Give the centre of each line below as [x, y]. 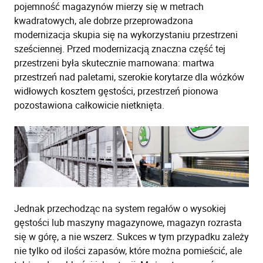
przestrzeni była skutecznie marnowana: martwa [114, 63]
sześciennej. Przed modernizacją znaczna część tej [120, 49]
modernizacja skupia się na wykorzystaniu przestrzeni [126, 35]
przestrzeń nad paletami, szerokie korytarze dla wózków [129, 77]
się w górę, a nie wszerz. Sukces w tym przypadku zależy [131, 237]
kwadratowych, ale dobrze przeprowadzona [104, 21]
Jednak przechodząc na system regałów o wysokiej [120, 209]
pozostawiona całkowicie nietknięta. [89, 105]
